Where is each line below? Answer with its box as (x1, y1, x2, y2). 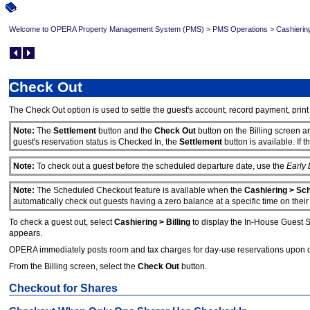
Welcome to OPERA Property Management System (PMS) (9, 24, 204, 33)
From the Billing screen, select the (9, 261, 138, 271)
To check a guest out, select (9, 217, 114, 227)
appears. (9, 228, 42, 238)
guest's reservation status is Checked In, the (12, 136, 179, 147)
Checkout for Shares (9, 282, 118, 294)
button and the (95, 125, 154, 136)
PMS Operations (212, 24, 268, 33)
